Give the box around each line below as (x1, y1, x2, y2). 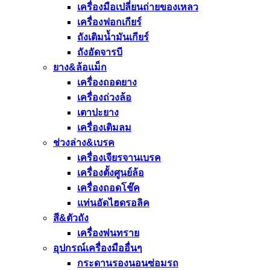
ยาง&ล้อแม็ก (53, 62, 107, 72)
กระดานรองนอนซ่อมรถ (77, 258, 178, 268)
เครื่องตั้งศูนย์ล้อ (77, 168, 144, 178)
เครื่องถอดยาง (77, 77, 137, 87)
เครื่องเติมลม (77, 122, 131, 133)
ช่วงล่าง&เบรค (53, 137, 115, 148)
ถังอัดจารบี (77, 47, 122, 57)
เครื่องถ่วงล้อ (77, 92, 131, 102)
